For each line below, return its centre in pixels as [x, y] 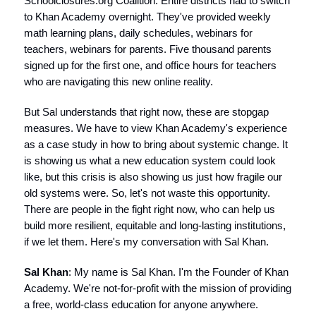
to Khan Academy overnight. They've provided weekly [147, 17]
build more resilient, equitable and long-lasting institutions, [155, 225]
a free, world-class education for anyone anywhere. [141, 304]
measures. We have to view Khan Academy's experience [156, 128]
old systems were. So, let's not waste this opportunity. [147, 193]
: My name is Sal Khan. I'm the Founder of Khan [178, 272]
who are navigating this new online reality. [119, 81]
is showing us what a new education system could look [150, 160]
